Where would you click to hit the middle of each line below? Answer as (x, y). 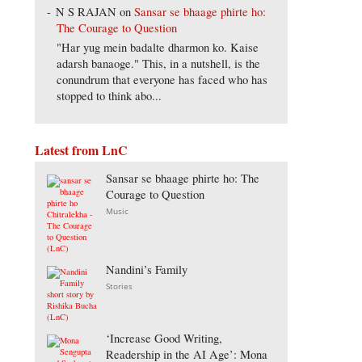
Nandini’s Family (147, 270)
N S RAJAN (86, 12)
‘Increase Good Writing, (164, 339)
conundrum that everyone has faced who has (162, 80)
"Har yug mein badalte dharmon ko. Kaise (158, 48)
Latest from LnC (81, 150)
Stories (120, 286)
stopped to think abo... (109, 96)
